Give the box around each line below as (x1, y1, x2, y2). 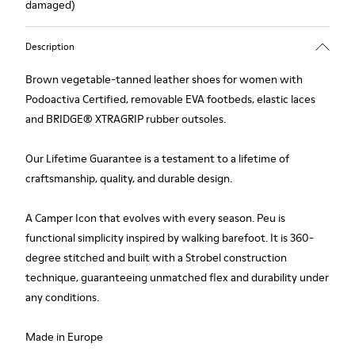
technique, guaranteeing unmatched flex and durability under (25, 269, 329, 285)
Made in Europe (25, 329, 103, 345)
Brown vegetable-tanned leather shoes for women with (25, 71, 303, 87)
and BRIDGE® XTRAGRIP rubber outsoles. (25, 111, 226, 127)
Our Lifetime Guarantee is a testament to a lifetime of (25, 151, 289, 166)
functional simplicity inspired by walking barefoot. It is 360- (25, 230, 314, 246)
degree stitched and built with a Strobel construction (25, 250, 287, 265)
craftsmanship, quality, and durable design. (25, 170, 232, 186)
